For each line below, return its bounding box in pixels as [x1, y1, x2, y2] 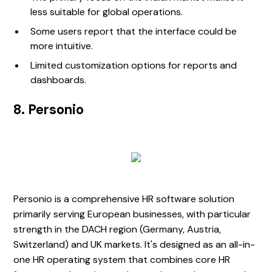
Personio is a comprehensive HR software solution [13, 192, 235, 206]
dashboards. [30, 73, 87, 87]
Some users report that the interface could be [30, 25, 237, 38]
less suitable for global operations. [30, 5, 183, 19]
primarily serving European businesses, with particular [13, 208, 251, 221]
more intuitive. [30, 39, 93, 53]
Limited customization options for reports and [30, 59, 237, 72]
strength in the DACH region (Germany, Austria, [13, 223, 222, 236]
